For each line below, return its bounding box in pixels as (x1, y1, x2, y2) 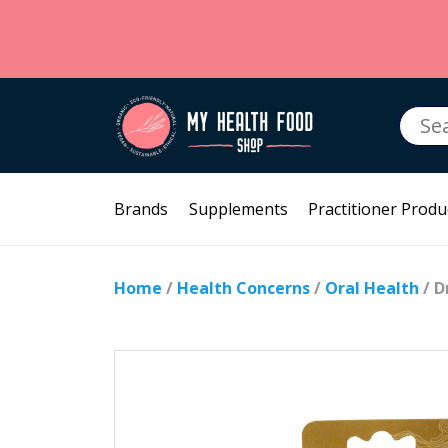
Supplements (188, 198, 288, 220)
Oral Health (325, 277, 419, 299)
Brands (114, 198, 168, 220)
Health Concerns (177, 277, 310, 299)
